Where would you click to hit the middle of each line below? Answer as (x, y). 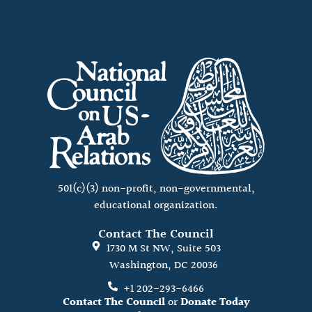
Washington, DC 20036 (164, 266)
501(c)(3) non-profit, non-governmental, (156, 189)
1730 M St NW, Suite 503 (164, 249)
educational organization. (156, 206)
